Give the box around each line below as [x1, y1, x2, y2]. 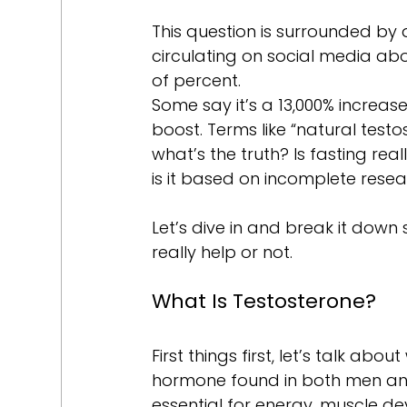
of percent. [152, 68, 246, 92]
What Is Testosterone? [152, 286, 377, 315]
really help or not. [152, 240, 293, 263]
